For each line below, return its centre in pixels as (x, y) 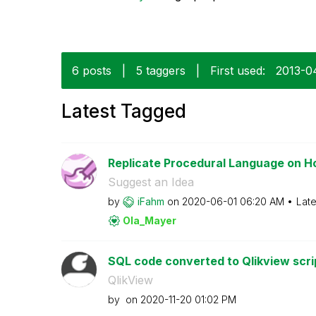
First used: (238, 70)
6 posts (92, 70)
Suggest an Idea (151, 182)
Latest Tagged (124, 111)
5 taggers (161, 70)
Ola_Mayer (149, 220)
